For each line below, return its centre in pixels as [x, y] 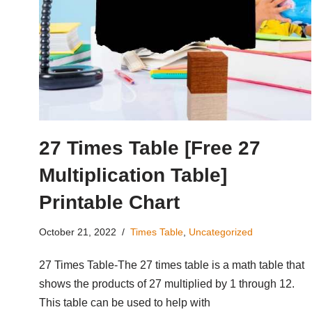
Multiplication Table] [133, 175]
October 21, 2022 [78, 232]
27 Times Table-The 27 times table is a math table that [172, 265]
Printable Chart [109, 202]
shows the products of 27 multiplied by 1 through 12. [167, 283]
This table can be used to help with [125, 302]
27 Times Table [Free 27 [150, 148]
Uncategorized [221, 232]
